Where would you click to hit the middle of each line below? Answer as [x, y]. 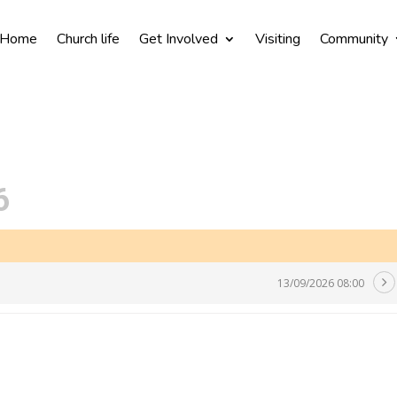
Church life [88, 39]
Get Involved [178, 39]
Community [354, 39]
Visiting [277, 39]
